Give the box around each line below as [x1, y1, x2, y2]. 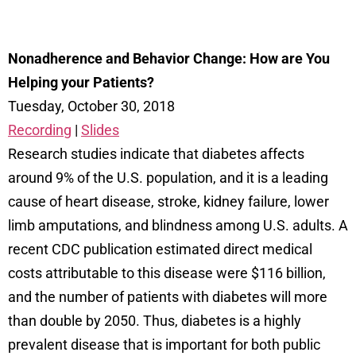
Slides [81, 121, 119, 138]
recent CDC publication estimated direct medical [8, 240, 312, 257]
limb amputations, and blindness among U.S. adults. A [8, 216, 348, 234]
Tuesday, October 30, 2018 [8, 97, 175, 114]
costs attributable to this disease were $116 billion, [8, 264, 326, 281]
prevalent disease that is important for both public [8, 335, 320, 353]
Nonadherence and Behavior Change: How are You [8, 49, 330, 67]
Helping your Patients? [8, 73, 154, 91]
